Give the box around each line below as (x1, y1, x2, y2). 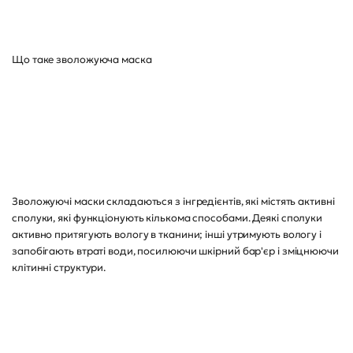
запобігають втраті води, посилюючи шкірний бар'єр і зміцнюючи (12, 244, 339, 258)
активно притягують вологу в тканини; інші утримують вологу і (12, 228, 321, 241)
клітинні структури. (12, 261, 106, 274)
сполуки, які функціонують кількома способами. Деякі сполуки (12, 211, 323, 225)
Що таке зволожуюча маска (12, 53, 154, 66)
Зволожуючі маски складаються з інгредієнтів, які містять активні (12, 195, 335, 208)
